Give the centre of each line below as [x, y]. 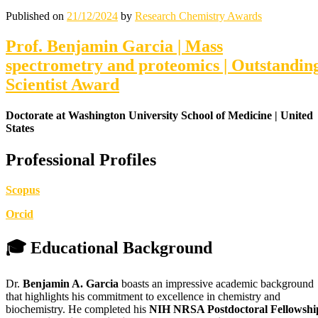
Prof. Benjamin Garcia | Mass [114, 46]
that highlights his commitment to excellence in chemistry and [143, 297]
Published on [36, 16]
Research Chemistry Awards [198, 16]
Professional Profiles [81, 159]
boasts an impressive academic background [216, 284]
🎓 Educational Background [109, 247]
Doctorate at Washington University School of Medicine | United [159, 116]
